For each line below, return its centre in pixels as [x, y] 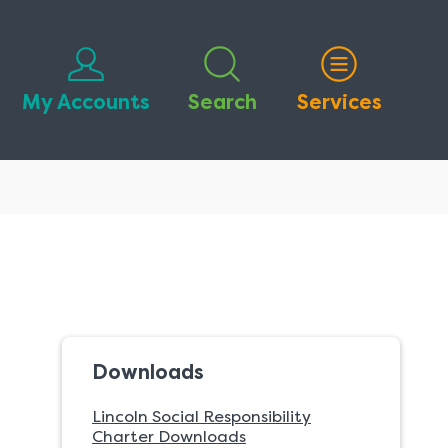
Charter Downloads [169, 436]
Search [222, 102]
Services [339, 102]
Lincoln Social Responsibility [201, 416]
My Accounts [86, 102]
